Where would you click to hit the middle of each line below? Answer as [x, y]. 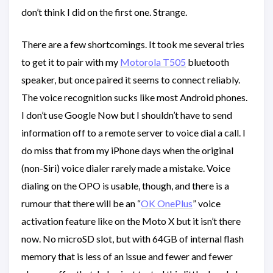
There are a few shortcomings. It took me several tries [133, 44]
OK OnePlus [167, 204]
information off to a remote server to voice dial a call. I [133, 133]
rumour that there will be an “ [81, 204]
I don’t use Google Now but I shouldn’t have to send [127, 115]
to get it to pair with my [71, 62]
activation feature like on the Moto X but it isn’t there [131, 221]
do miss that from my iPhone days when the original [127, 151]
